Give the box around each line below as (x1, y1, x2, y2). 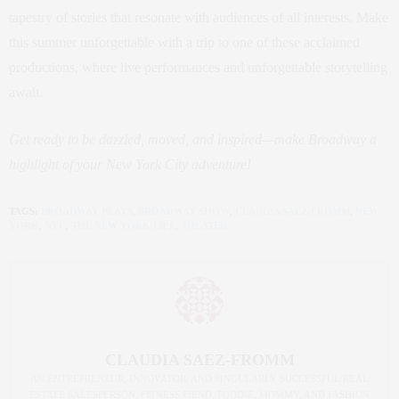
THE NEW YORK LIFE (71, 220, 175, 231)
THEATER (181, 220, 227, 231)
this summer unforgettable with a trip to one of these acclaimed (9, 35, 360, 50)
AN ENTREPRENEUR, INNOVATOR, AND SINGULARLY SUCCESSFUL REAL (30, 373, 369, 384)
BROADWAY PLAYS (41, 206, 133, 216)
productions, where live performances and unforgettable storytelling (9, 60, 387, 75)
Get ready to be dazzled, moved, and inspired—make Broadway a (9, 132, 377, 147)
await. (9, 85, 43, 100)
